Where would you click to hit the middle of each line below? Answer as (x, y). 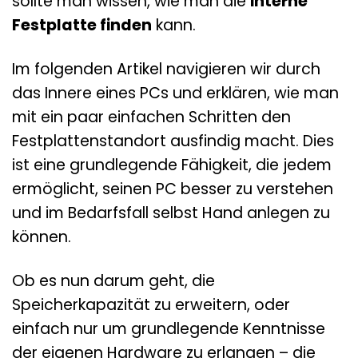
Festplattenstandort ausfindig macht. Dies (173, 141)
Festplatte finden (82, 25)
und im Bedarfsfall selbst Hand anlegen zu (171, 213)
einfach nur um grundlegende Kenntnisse (169, 328)
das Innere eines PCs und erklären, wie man (175, 93)
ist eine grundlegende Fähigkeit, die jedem (172, 165)
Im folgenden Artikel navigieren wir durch (166, 69)
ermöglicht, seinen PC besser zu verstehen (173, 189)
